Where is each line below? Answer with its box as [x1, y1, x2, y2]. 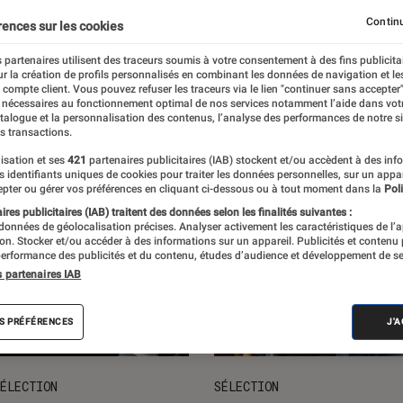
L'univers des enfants [92, 3, 215, 19]
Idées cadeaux [255, 3, 341, 19]
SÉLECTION [214, 377, 279, 395]
